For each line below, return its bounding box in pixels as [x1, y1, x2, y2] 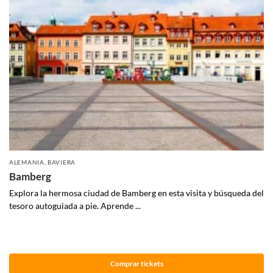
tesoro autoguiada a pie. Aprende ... [9, 200, 141, 211]
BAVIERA [48, 158, 76, 166]
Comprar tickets [110, 258, 163, 268]
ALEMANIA [9, 158, 44, 166]
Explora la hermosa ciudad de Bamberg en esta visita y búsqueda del [9, 188, 264, 199]
